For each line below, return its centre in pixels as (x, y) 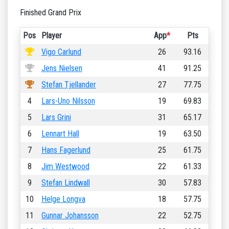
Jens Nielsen (62, 68)
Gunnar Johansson (70, 215)
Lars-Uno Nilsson (68, 101)
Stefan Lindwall (65, 183)
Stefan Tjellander (68, 85)
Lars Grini (56, 117)
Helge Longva (63, 199)
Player (51, 36)
